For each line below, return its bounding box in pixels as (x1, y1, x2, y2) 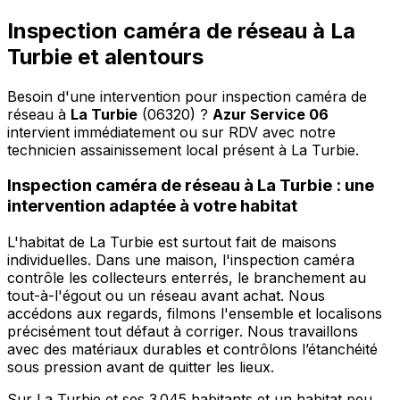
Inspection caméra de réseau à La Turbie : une (7, 175, 374, 196)
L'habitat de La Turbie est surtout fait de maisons (7, 233, 337, 252)
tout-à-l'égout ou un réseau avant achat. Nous (7, 287, 325, 305)
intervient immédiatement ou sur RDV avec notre (7, 122, 336, 141)
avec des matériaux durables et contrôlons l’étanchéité (7, 340, 378, 359)
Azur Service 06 (212, 104, 329, 123)
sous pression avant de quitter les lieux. (7, 358, 274, 377)
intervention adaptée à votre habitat (7, 196, 297, 217)
